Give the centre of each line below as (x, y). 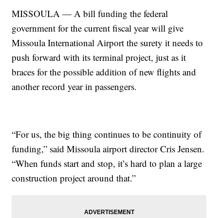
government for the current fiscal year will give (98, 28)
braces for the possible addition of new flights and (104, 72)
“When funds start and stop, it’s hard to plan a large (107, 163)
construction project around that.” (74, 178)
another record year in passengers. (74, 87)
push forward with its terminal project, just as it (99, 57)
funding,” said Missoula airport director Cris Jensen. (108, 149)
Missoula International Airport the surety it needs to (108, 43)
